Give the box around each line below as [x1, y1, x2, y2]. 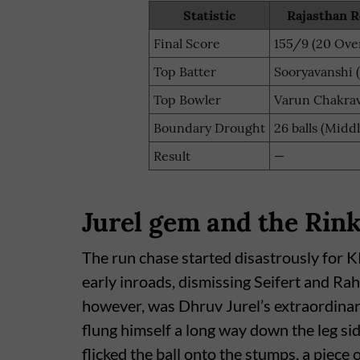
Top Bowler [153, 92, 221, 108]
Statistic [183, 7, 235, 24]
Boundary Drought [153, 120, 265, 137]
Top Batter [153, 63, 216, 80]
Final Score [153, 35, 220, 52]
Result [153, 148, 190, 165]
